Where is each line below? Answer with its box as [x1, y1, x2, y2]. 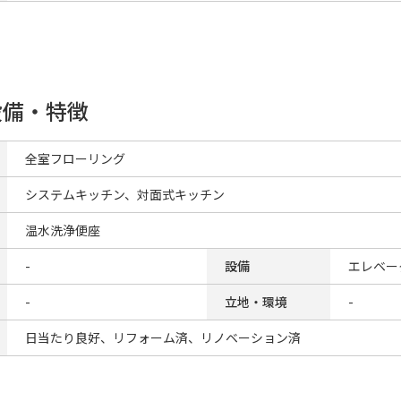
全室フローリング [25, 149, 125, 167]
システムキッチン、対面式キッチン [25, 185, 225, 203]
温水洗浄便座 [25, 221, 100, 239]
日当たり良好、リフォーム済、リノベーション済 [25, 328, 301, 346]
